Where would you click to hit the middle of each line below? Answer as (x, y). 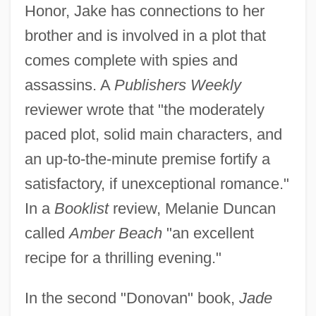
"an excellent (208, 233)
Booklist (81, 208)
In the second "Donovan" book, (132, 298)
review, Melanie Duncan (192, 208)
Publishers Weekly (177, 85)
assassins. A (69, 85)
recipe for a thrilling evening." (123, 257)
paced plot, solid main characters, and (153, 134)
